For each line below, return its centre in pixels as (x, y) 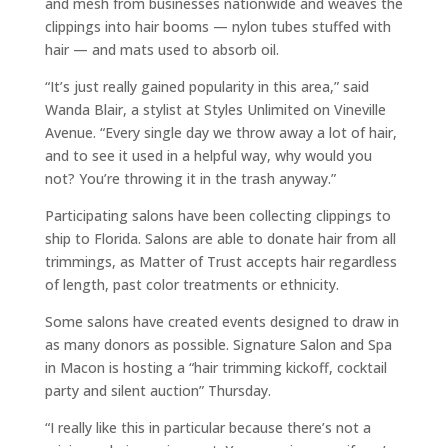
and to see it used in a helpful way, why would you (208, 155)
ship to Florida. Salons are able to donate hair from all (220, 238)
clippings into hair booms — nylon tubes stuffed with (217, 26)
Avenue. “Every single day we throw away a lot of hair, (220, 132)
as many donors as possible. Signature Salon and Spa (218, 344)
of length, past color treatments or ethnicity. (191, 284)
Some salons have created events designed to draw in (221, 321)
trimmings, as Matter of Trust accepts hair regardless (220, 261)
